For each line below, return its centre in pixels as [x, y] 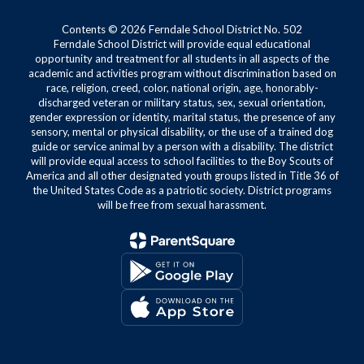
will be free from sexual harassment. [182, 205]
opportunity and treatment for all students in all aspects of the [182, 58]
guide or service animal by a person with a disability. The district [182, 146]
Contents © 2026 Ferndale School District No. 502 [182, 29]
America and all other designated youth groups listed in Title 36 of [182, 175]
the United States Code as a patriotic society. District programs [182, 190]
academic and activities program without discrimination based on [182, 73]
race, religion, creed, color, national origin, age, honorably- [182, 88]
